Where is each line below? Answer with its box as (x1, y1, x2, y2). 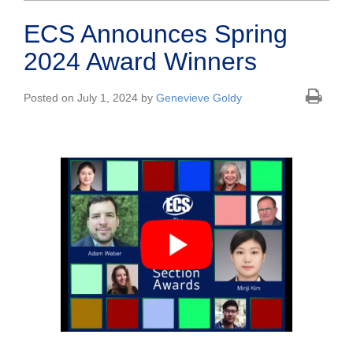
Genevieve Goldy (156, 91, 242, 105)
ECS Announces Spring (24, 20, 288, 49)
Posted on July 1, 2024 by (24, 91, 156, 105)
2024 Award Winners (24, 47, 257, 76)
